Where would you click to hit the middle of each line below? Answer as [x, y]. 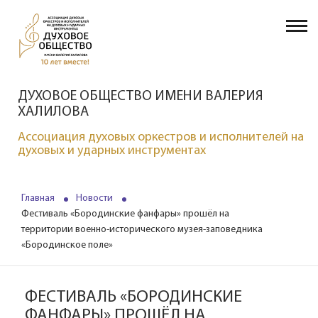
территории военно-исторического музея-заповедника [142, 230]
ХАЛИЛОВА [53, 112]
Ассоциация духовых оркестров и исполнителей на [161, 137]
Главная [38, 198]
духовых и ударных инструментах [112, 151]
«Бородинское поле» [67, 245]
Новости [94, 198]
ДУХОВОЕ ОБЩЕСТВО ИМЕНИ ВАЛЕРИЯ [141, 97]
